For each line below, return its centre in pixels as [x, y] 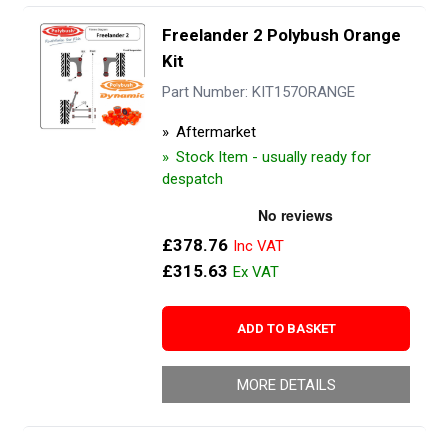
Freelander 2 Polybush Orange [281, 34]
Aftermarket [215, 131]
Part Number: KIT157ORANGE [258, 92]
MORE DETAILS [286, 384]
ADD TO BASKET [286, 328]
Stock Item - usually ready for [273, 156]
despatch [192, 178]
